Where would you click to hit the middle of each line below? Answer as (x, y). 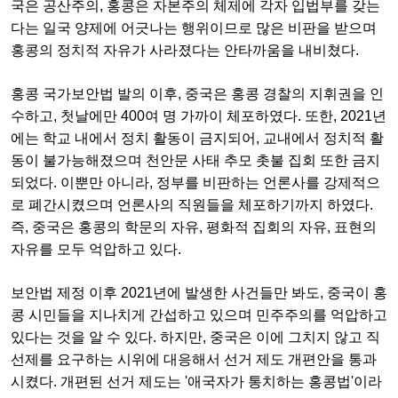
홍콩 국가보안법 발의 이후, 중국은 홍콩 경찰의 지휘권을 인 (197, 94)
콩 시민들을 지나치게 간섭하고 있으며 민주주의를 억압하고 (199, 315)
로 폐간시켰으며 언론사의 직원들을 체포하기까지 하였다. (192, 205)
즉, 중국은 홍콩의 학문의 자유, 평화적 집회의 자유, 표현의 (194, 227)
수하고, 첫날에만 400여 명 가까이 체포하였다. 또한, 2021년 (199, 116)
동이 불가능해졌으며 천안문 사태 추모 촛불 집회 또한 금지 (195, 161)
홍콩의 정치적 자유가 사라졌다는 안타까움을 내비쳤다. (187, 51)
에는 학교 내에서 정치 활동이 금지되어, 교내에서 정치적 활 (197, 139)
